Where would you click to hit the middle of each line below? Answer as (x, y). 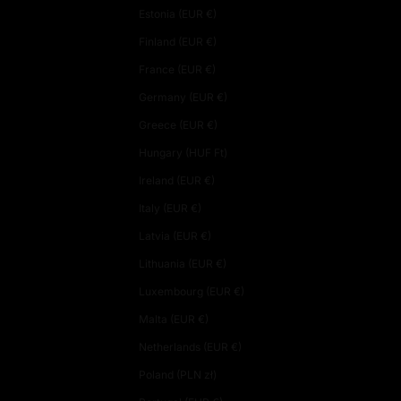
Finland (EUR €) (211, 41)
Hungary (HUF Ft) (220, 152)
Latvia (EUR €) (205, 235)
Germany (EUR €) (222, 97)
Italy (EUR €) (196, 208)
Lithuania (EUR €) (221, 263)
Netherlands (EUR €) (236, 346)
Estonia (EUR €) (211, 13)
